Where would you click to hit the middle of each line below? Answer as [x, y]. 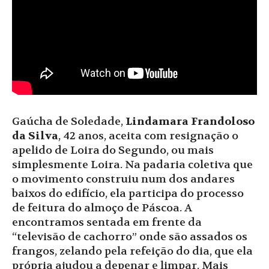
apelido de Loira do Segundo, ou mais [113, 150]
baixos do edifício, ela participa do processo [128, 193]
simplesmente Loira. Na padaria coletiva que [132, 165]
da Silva [35, 136]
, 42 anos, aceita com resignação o [148, 136]
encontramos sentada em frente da [107, 222]
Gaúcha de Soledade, [69, 121]
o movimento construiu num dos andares [123, 179]
